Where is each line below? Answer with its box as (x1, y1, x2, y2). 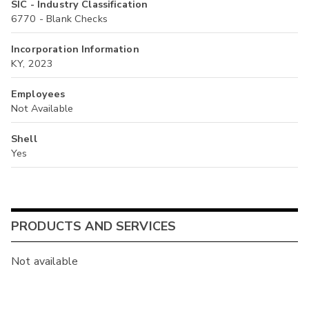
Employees (11, 86, 66, 101)
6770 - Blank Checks (11, 11, 108, 26)
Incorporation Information (11, 41, 139, 56)
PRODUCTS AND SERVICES (11, 218, 177, 235)
